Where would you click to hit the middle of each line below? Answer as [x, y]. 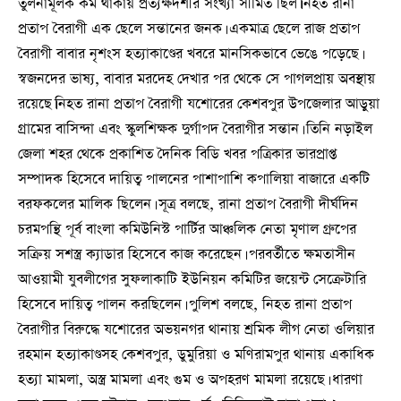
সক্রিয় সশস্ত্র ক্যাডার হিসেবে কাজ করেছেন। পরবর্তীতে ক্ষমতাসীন [187, 255]
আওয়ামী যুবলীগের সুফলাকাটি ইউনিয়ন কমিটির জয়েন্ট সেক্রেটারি [192, 280]
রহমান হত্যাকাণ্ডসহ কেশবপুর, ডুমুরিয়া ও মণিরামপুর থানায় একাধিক [196, 355]
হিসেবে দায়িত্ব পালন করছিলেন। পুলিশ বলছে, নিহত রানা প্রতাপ [185, 305]
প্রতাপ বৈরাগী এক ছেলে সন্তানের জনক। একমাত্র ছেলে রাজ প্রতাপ [189, 29]
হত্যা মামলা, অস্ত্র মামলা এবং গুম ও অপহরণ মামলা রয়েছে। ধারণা [190, 380]
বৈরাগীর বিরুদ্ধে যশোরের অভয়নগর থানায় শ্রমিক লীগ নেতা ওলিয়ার [196, 330]
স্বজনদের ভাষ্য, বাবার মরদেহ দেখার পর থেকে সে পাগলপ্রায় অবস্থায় [196, 79]
